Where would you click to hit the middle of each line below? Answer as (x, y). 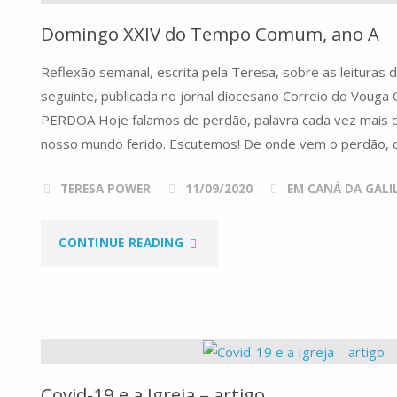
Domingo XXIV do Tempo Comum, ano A (210, 34)
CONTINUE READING (121, 242)
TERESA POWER (105, 188)
